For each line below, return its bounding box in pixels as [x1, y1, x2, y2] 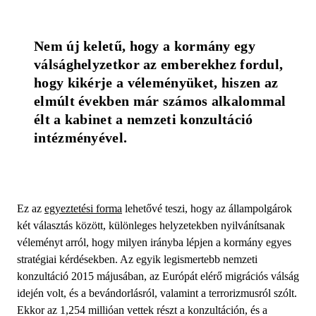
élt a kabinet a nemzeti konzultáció [34, 111, 253, 127]
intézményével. [34, 129, 128, 145]
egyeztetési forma [44, 202, 122, 214]
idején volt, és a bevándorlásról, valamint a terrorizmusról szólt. [17, 286, 297, 299]
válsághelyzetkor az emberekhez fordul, [34, 56, 284, 72]
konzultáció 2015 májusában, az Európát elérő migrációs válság [17, 269, 299, 282]
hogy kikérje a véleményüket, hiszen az [34, 74, 279, 90]
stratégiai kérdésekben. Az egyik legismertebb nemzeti [17, 253, 257, 265]
